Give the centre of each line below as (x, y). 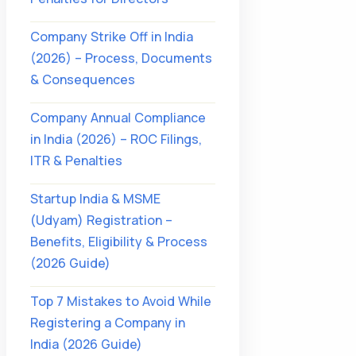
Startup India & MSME (95, 199)
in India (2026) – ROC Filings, (116, 139)
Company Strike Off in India (111, 37)
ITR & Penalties (76, 161)
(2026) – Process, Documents (121, 58)
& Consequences (82, 79)
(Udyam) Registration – (101, 220)
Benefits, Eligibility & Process (118, 242)
